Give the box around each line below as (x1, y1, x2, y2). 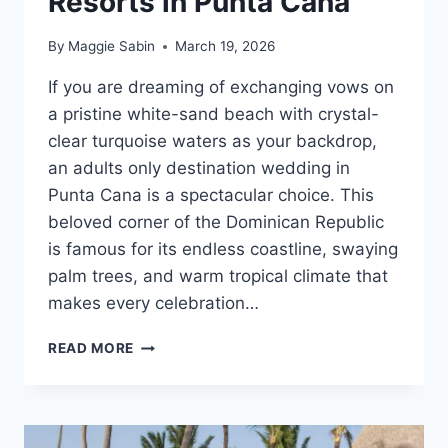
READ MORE (48, 340, 135, 357)
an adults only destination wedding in (48, 158, 350, 179)
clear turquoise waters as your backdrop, (48, 131, 377, 152)
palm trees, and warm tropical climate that (48, 266, 388, 287)
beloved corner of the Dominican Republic (48, 212, 384, 233)
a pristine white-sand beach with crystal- (48, 104, 379, 125)
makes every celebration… (48, 293, 259, 314)
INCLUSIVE (133, 419, 213, 436)
